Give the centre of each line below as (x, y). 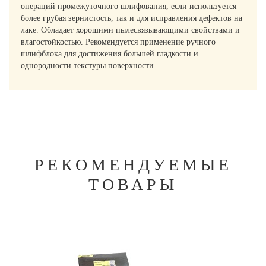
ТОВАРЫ (133, 184)
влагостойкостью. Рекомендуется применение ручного (118, 42)
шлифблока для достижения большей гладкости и (110, 54)
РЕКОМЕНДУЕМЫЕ (133, 165)
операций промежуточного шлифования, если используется (129, 6)
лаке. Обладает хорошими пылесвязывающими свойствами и (130, 30)
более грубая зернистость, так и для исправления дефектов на (132, 18)
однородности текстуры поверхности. (88, 66)
